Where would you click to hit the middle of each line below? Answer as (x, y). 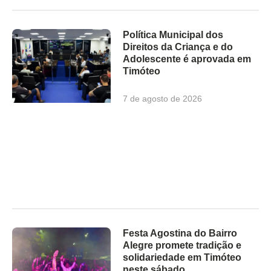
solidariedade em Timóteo (182, 257)
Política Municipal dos (173, 34)
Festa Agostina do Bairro (180, 233)
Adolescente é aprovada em (187, 59)
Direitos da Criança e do (178, 47)
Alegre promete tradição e (182, 245)
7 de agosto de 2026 (163, 98)
